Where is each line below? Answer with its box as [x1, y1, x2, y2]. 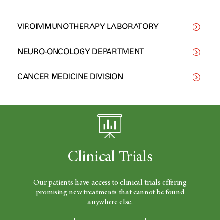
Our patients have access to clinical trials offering [33, 179, 187, 187]
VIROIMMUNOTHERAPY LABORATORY [17, 22, 159, 31]
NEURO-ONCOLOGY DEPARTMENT [17, 47, 144, 56]
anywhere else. [87, 198, 133, 206]
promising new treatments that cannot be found [35, 189, 185, 196]
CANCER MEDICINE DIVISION [17, 72, 123, 81]
